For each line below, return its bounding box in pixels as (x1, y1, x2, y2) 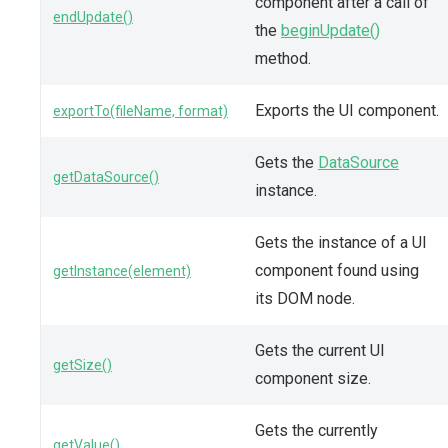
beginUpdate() (281, 20, 380, 40)
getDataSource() (53, 168, 159, 185)
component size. (255, 368, 371, 388)
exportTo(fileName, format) (53, 102, 228, 119)
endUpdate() (53, 8, 133, 25)
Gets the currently (255, 420, 378, 440)
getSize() (53, 356, 112, 373)
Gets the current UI (255, 340, 385, 360)
